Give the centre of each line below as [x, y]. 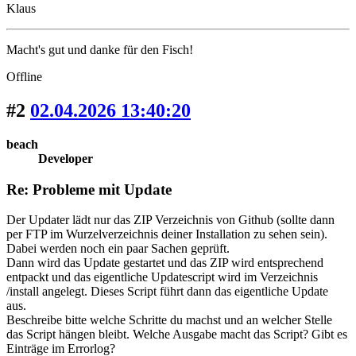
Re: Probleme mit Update [89, 189]
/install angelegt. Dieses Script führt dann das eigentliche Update [167, 292]
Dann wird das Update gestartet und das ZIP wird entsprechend [165, 263]
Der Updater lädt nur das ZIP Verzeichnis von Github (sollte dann [170, 220]
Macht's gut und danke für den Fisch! [100, 50]
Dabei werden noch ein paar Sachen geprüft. [118, 249]
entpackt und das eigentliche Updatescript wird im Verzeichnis [162, 277]
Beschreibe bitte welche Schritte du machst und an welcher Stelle [169, 320]
